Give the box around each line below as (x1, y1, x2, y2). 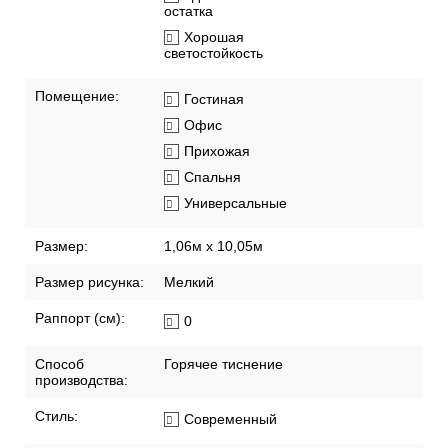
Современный (184, 411, 277, 428)
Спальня (184, 169, 241, 186)
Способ (35, 356, 84, 373)
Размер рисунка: (35, 274, 144, 291)
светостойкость (164, 45, 263, 62)
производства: (35, 372, 128, 389)
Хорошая (184, 29, 244, 46)
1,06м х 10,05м (164, 238, 263, 255)
